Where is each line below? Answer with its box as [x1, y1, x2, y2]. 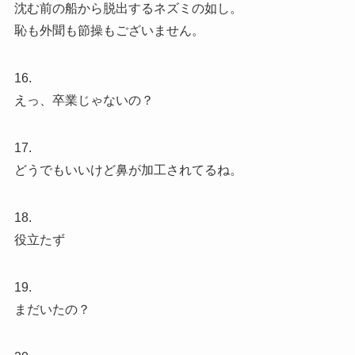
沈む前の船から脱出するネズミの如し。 [13, 2, 242, 16]
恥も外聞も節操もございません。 [13, 24, 204, 38]
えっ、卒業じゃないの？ [13, 94, 154, 108]
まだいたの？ [13, 303, 90, 317]
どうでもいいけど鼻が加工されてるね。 [13, 163, 242, 177]
